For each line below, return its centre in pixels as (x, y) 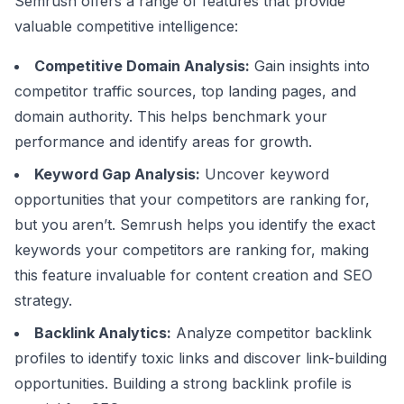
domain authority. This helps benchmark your (171, 116)
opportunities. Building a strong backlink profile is (183, 383)
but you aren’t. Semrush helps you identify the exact (195, 225)
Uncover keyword (265, 174)
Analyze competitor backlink (271, 333)
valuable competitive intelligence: (126, 26)
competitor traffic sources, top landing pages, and (185, 91)
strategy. (43, 300)
